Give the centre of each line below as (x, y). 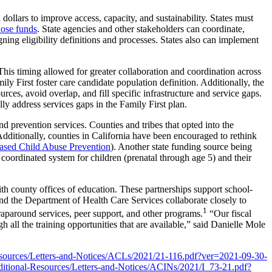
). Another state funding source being (181, 146)
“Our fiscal (229, 214)
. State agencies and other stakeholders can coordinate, (141, 29)
